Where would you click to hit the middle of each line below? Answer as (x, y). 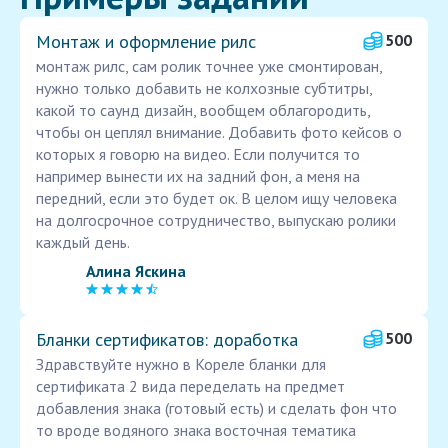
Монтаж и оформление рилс (146, 42)
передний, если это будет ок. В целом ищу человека (216, 198)
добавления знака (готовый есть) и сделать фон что (216, 408)
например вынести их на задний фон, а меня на (198, 176)
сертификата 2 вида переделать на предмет (190, 386)
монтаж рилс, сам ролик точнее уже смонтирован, (209, 66)
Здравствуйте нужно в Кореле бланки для (181, 364)
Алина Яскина (136, 270)
